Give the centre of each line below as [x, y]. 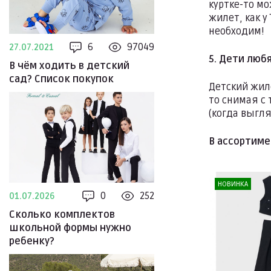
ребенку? [32, 241]
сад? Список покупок [61, 79]
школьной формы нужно [70, 228]
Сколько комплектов [62, 215]
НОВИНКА [233, 184]
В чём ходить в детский [69, 66]
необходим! [237, 31]
